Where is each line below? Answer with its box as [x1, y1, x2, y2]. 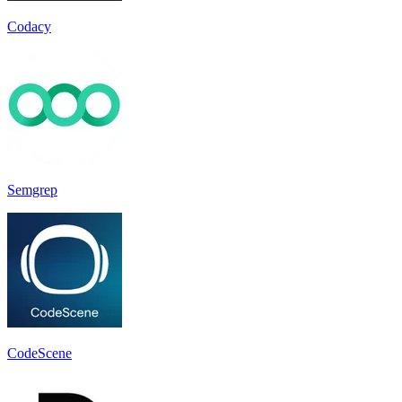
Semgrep [7, 181, 57, 197]
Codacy [7, 18, 51, 34]
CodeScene [7, 345, 72, 361]
